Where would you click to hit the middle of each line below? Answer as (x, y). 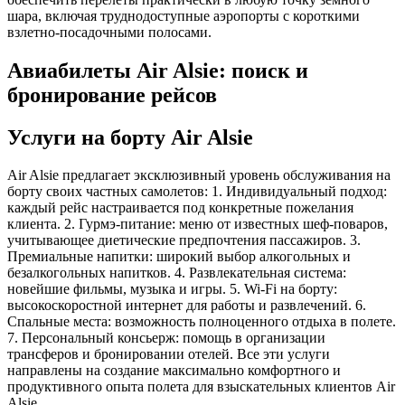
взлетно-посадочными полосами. (109, 32)
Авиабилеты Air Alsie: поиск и (158, 70)
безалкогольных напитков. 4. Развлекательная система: (177, 273)
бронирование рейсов (112, 94)
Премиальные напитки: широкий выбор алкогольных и (179, 257)
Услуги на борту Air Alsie (130, 137)
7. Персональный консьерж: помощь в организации (166, 338)
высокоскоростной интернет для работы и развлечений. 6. (187, 306)
